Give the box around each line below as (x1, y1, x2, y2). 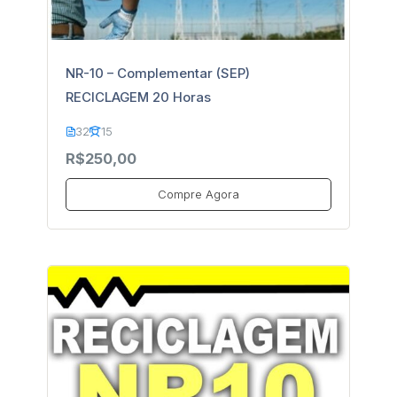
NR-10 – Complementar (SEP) (65, 65, 250, 82)
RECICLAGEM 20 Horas (65, 89, 211, 105)
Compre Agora (157, 186, 239, 201)
